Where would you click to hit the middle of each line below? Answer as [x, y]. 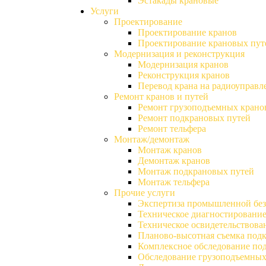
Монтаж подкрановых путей [196, 171]
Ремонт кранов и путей [161, 96]
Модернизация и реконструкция [179, 54]
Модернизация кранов [183, 64]
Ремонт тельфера [172, 129]
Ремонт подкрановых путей [194, 118]
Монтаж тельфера [174, 182]
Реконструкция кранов [184, 75]
